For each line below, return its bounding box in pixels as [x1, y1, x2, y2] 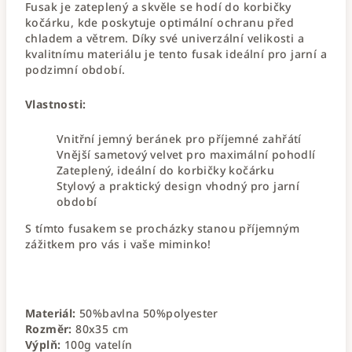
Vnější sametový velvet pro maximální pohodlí [57, 146, 319, 162]
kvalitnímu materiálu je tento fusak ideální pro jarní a [25, 46, 327, 61]
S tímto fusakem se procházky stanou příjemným [25, 220, 299, 236]
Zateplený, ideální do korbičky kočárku [57, 162, 275, 178]
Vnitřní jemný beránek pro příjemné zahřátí [57, 130, 302, 146]
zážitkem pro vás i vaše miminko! [25, 236, 211, 251]
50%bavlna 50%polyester [75, 305, 218, 321]
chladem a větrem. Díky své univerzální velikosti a [25, 30, 304, 46]
